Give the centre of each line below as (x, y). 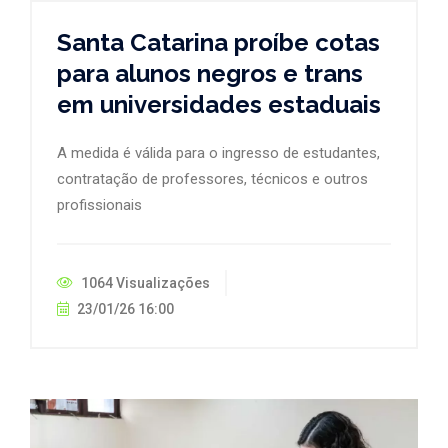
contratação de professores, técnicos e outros (212, 178)
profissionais (99, 204)
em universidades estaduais (219, 104)
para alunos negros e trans (210, 73)
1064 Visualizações (144, 282)
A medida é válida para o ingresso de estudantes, (218, 152)
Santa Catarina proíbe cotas (218, 42)
